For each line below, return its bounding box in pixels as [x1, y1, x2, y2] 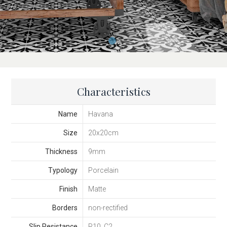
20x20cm [88, 129, 119, 137]
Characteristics [77, 84, 150, 99]
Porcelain [88, 166, 119, 175]
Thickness [45, 147, 78, 156]
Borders [52, 204, 78, 212]
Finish [59, 185, 78, 194]
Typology [48, 166, 78, 175]
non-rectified [88, 204, 128, 212]
